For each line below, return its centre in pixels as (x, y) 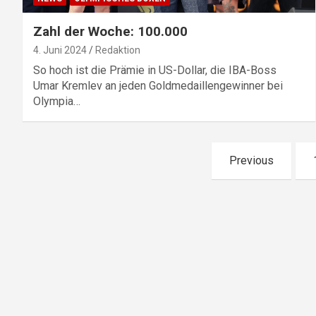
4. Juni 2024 (60, 50)
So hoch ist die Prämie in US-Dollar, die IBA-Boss (155, 70)
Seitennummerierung (128, 156)
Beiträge (64, 213)
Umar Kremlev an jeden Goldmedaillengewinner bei (158, 85)
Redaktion (118, 50)
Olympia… (57, 101)
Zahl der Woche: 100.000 (110, 31)
